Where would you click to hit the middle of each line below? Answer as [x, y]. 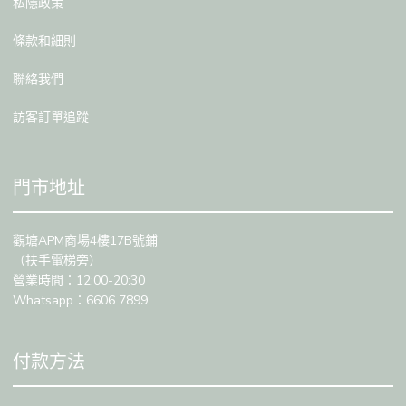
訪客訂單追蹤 [51, 118]
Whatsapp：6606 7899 [80, 301]
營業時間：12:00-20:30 [79, 281]
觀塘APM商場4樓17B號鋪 [85, 241]
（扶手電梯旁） [57, 261]
